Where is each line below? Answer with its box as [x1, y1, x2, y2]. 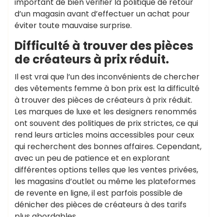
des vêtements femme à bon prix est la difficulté [15, 82, 200, 94]
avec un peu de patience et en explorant [15, 152, 170, 164]
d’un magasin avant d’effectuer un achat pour [15, 8, 190, 19]
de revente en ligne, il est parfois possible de [15, 187, 183, 199]
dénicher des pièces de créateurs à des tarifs [15, 199, 186, 210]
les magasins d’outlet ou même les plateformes [15, 175, 196, 187]
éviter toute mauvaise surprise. [15, 19, 132, 31]
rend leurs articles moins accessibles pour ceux [15, 129, 194, 140]
